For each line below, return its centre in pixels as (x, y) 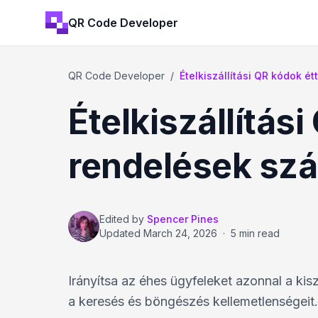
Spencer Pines (183, 219)
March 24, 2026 (180, 233)
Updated (121, 233)
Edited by (122, 219)
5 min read (255, 233)
